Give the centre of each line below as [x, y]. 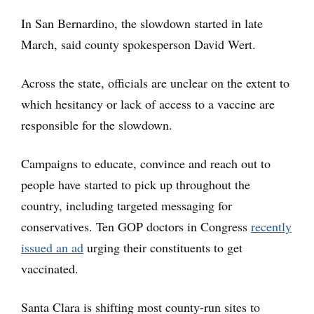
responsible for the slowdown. [97, 124]
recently [271, 226]
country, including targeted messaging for [127, 205]
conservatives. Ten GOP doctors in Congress [136, 226]
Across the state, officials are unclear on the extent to [155, 82]
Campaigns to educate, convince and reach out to [146, 163]
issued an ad [52, 247]
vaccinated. [50, 268]
